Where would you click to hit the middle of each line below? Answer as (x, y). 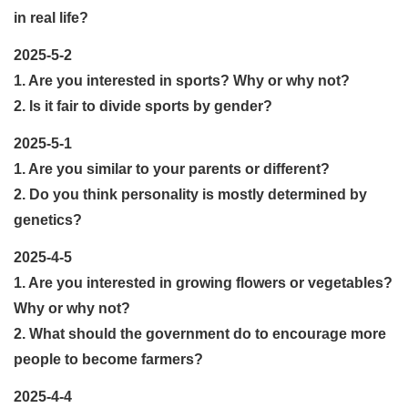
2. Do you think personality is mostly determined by (190, 194)
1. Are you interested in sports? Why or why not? (182, 80)
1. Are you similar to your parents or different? (172, 168)
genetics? (48, 219)
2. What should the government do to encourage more (200, 333)
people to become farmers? (108, 359)
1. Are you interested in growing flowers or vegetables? (203, 282)
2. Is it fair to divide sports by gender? (143, 106)
